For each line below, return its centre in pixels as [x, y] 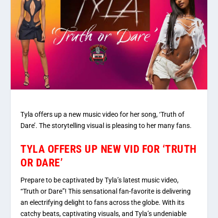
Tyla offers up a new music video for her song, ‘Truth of [103, 115]
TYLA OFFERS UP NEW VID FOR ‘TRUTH [109, 149]
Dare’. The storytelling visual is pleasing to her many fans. [106, 126]
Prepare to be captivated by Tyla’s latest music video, [100, 180]
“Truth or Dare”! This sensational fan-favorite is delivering [106, 191]
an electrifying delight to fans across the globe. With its [103, 202]
